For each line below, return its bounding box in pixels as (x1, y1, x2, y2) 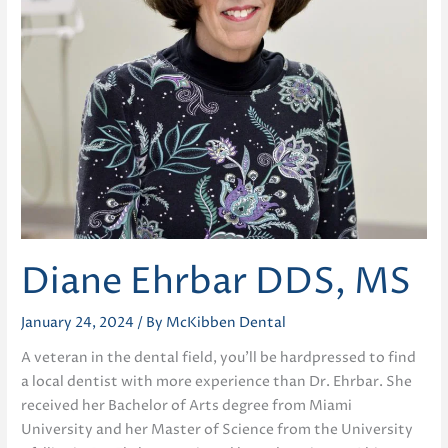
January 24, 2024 (21, 313, 138, 332)
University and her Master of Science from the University (21, 421, 414, 440)
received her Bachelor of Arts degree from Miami (21, 397, 353, 416)
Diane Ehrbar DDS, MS (21, 257, 412, 308)
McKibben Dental (166, 313, 287, 332)
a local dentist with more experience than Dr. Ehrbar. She (21, 373, 413, 392)
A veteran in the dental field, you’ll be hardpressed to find (21, 349, 417, 368)
